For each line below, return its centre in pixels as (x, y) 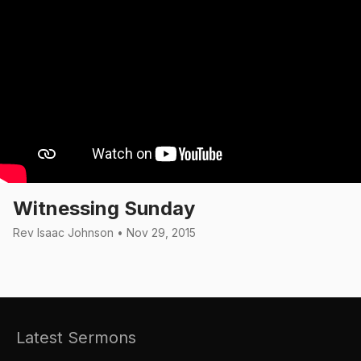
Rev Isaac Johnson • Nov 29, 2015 (104, 233)
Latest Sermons (76, 338)
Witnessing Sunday (104, 209)
